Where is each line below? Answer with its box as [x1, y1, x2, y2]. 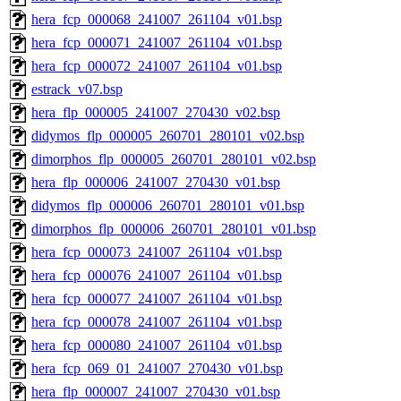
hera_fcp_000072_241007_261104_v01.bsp [31, 58, 282, 74]
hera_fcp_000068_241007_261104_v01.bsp [31, 12, 282, 28]
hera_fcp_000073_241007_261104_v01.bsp [31, 244, 282, 260]
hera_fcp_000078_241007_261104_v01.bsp [31, 314, 282, 330]
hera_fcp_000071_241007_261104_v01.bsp [31, 35, 282, 51]
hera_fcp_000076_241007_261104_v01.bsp [31, 268, 282, 284]
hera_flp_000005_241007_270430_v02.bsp [31, 105, 280, 121]
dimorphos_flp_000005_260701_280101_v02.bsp [31, 151, 316, 167]
